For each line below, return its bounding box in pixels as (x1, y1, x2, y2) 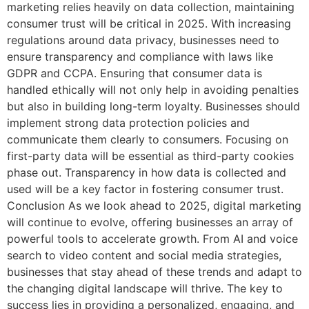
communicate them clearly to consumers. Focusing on (7, 132, 288, 147)
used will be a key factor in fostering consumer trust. (7, 182, 283, 197)
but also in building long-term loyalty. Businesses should (7, 99, 300, 114)
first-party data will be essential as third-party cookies (7, 149, 294, 163)
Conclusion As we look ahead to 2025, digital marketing (7, 199, 301, 213)
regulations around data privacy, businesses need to (7, 33, 279, 48)
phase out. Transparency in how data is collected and (7, 166, 286, 180)
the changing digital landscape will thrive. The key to (7, 281, 283, 296)
